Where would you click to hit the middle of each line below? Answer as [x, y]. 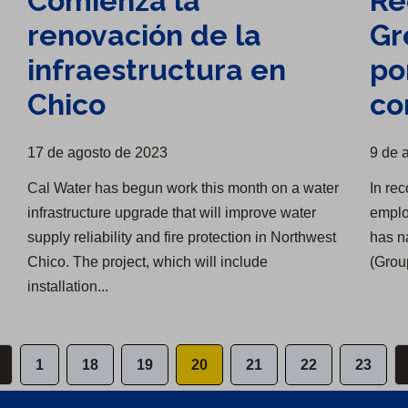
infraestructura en [157, 69]
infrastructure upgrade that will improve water [172, 212]
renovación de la [145, 35]
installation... [68, 286]
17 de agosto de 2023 [98, 152]
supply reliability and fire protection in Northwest [182, 237]
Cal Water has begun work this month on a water [184, 188]
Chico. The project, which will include [148, 261]
